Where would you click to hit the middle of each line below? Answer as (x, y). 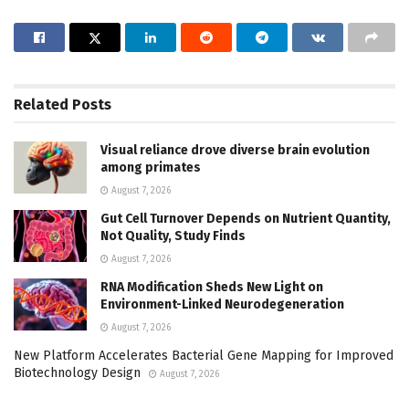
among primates (151, 168)
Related (41, 105)
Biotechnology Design (77, 373)
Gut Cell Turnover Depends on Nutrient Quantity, (246, 219)
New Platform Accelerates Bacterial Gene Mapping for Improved (204, 356)
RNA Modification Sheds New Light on (212, 288)
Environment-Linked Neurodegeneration (222, 305)
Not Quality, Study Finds (173, 236)
